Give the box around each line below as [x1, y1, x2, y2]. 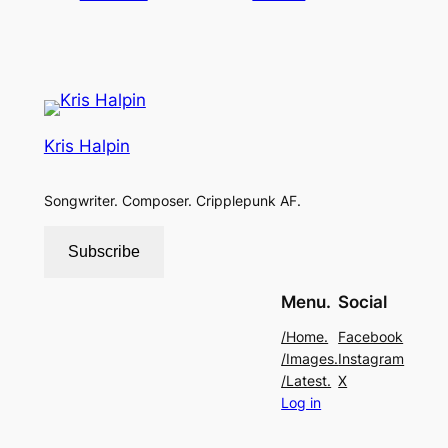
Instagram [338, 350, 405, 367]
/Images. [281, 350, 339, 367]
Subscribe [67, 243, 140, 261]
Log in [281, 394, 322, 411]
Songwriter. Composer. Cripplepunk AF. [43, 191, 301, 209]
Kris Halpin [43, 135, 130, 156]
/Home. [281, 328, 329, 345]
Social [338, 292, 388, 313]
